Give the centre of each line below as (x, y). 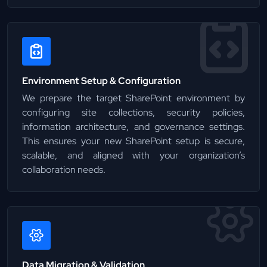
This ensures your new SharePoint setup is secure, (133, 141)
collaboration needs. (64, 169)
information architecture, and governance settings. (133, 126)
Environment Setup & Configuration (101, 80)
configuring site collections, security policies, (133, 112)
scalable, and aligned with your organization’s (133, 155)
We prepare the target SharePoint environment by (133, 98)
